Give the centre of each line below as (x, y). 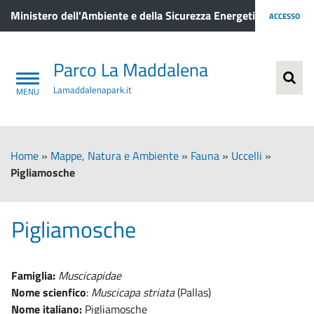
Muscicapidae (90, 275)
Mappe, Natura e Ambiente (115, 155)
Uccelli (247, 155)
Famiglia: (35, 275)
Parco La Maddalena (131, 69)
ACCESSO (285, 16)
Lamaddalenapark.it (93, 89)
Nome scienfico (49, 292)
